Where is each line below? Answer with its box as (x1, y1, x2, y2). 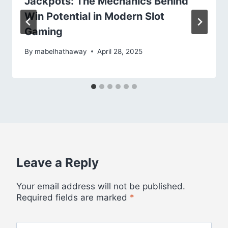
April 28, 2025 (97, 47, 143, 55)
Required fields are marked (16, 192, 130, 203)
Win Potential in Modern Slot (24, 10, 164, 23)
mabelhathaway (35, 47, 88, 55)
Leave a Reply (16, 155, 99, 170)
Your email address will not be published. (16, 181, 185, 191)
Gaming (24, 25, 63, 38)
